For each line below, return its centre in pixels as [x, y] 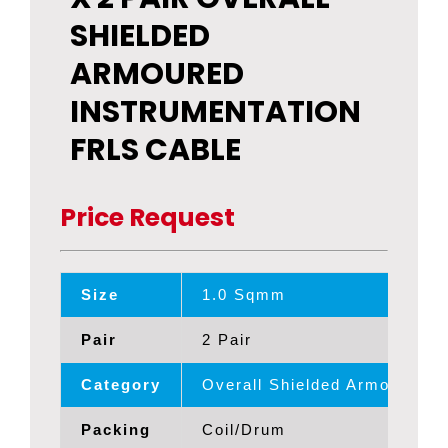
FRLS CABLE [155, 150]
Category [121, 385]
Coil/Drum [244, 430]
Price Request [147, 217]
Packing [116, 430]
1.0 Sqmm [244, 295]
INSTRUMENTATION [215, 112]
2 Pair [227, 340]
